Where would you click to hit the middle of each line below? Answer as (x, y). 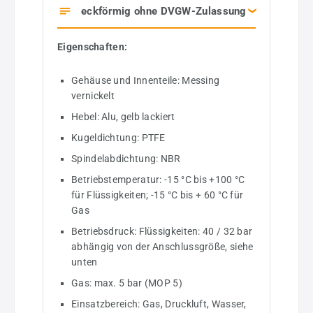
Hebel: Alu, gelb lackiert (123, 117)
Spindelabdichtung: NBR (126, 159)
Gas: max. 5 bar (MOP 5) (127, 283)
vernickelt (93, 96)
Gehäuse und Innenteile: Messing (146, 81)
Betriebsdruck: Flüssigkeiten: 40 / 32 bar (162, 232)
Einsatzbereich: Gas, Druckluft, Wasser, (159, 304)
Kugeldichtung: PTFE (118, 138)
